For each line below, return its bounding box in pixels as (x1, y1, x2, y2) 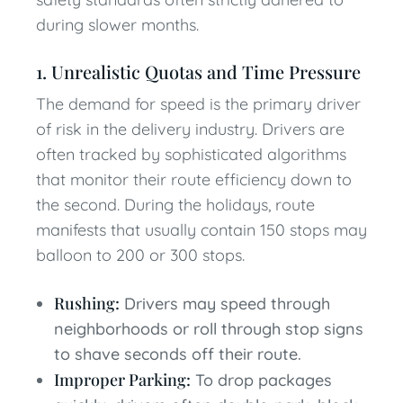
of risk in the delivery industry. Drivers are (36, 119, 345, 139)
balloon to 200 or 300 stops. (36, 245, 245, 265)
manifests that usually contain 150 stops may (36, 219, 367, 240)
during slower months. (36, 14, 199, 35)
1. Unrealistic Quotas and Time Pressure (36, 59, 361, 84)
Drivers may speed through (120, 293, 330, 314)
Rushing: (54, 292, 120, 314)
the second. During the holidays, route (36, 194, 315, 215)
